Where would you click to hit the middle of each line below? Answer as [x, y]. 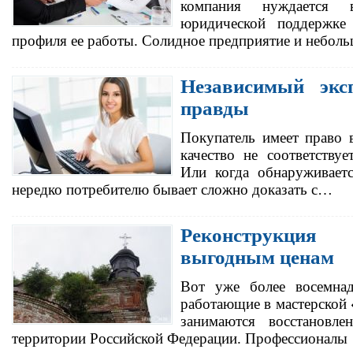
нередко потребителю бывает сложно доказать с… [172, 190]
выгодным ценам [257, 258]
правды [215, 109]
